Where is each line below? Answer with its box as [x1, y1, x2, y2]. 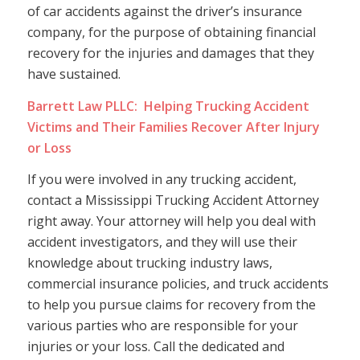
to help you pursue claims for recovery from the [27, 296, 316, 314]
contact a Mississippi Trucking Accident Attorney [27, 191, 319, 210]
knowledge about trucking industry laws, [27, 254, 272, 272]
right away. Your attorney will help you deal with [27, 212, 316, 231]
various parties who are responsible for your [27, 317, 298, 335]
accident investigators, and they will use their [27, 233, 297, 252]
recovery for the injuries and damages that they [27, 43, 314, 62]
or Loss [27, 138, 72, 157]
